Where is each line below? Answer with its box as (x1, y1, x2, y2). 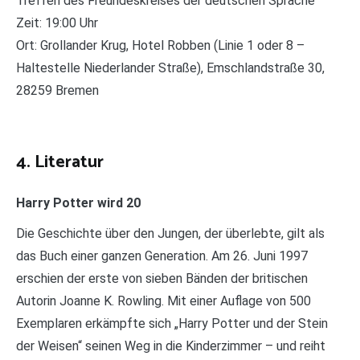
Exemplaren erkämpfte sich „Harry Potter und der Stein (16, 316, 328, 332)
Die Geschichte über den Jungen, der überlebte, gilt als (16, 226, 325, 242)
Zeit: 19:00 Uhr (16, 15, 98, 31)
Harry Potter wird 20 (16, 195, 141, 211)
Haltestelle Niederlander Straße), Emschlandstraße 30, (16, 60, 325, 76)
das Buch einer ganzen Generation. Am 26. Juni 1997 (16, 248, 308, 264)
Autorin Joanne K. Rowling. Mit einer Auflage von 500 (16, 293, 311, 309)
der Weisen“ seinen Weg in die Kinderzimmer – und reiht (16, 338, 325, 354)
